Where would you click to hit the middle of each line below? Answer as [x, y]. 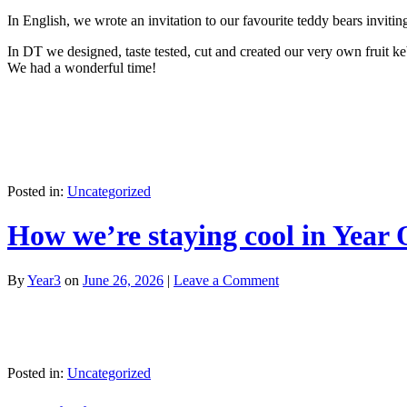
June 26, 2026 [123, 280]
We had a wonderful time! [82, 67]
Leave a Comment [226, 280]
